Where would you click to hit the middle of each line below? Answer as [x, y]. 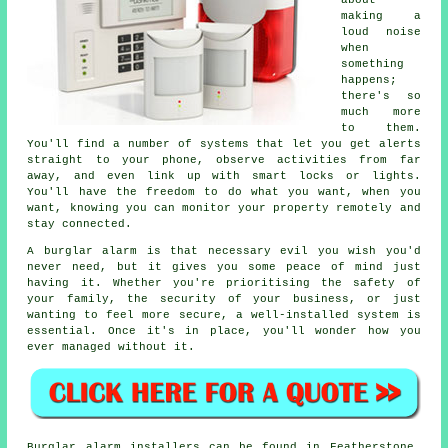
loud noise [381, 32]
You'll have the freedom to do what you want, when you [224, 192]
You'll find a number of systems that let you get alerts [224, 144]
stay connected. [80, 224]
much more [381, 112]
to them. [381, 128]
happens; [369, 80]
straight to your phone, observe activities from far [224, 160]
